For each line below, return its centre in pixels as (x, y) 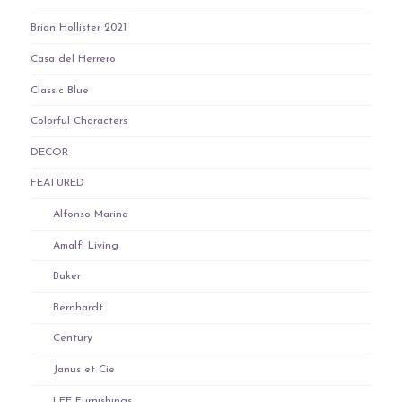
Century (72, 339)
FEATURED (57, 184)
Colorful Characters (79, 122)
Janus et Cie (83, 370)
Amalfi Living (85, 245)
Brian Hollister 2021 (78, 28)
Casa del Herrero (73, 60)
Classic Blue (59, 90)
